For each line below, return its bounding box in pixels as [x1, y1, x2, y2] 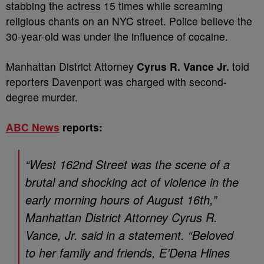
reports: [60, 120, 103, 134]
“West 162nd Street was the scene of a [25, 156, 230, 173]
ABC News [6, 120, 60, 134]
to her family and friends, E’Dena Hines [25, 244, 230, 261]
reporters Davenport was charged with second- [6, 74, 227, 89]
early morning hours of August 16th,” [25, 191, 217, 208]
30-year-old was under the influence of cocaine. [6, 29, 228, 44]
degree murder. [6, 90, 78, 104]
